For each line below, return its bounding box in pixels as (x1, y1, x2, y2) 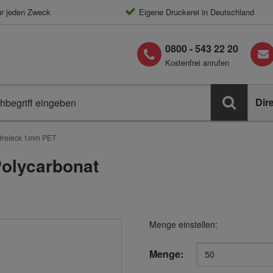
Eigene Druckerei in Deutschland (138, 6, 254, 18)
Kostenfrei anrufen (165, 57, 229, 68)
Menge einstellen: (149, 218, 218, 230)
